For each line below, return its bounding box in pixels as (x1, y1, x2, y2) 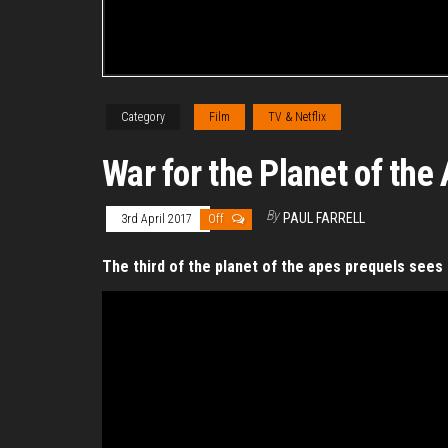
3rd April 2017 (121, 212, 195, 227)
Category (121, 110, 165, 125)
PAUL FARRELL (283, 210, 365, 227)
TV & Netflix (268, 110, 326, 125)
